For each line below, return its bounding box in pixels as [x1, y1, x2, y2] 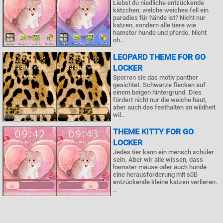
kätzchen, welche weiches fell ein [113, 6, 209, 14]
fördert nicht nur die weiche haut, [113, 96, 207, 104]
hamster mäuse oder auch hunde [113, 163, 207, 171]
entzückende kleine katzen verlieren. [113, 178, 218, 186]
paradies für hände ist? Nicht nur [113, 14, 206, 21]
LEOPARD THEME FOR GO [113, 52, 206, 62]
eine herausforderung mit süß [113, 171, 198, 178]
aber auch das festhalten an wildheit [113, 104, 216, 111]
